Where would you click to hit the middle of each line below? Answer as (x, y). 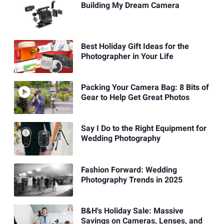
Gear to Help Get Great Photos (135, 98)
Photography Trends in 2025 (131, 180)
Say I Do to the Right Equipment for (143, 129)
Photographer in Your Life (127, 56)
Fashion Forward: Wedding (129, 170)
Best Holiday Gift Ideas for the (135, 46)
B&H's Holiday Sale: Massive (132, 211)
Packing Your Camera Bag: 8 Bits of (145, 88)
